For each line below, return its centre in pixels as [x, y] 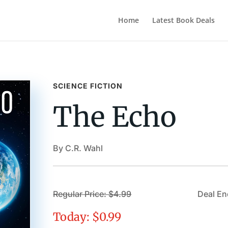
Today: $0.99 [87, 217]
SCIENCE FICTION [88, 85]
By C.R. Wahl [78, 148]
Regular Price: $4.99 [92, 194]
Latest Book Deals [183, 20]
